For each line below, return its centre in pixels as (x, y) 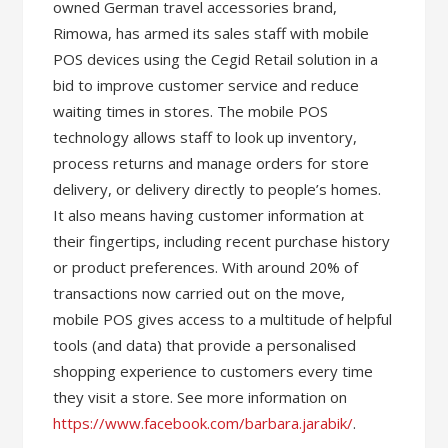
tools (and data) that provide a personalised (205, 344)
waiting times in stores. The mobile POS (191, 110)
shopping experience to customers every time (213, 370)
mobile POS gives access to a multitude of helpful (223, 318)
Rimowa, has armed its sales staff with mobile (211, 32)
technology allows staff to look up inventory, (205, 136)
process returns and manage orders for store (211, 162)
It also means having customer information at (209, 214)
